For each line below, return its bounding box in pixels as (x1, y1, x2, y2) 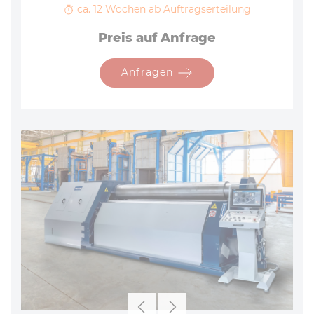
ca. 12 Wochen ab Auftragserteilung (74, 3, 251, 15)
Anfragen (121, 65, 177, 78)
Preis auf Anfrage (98, 30, 216, 46)
